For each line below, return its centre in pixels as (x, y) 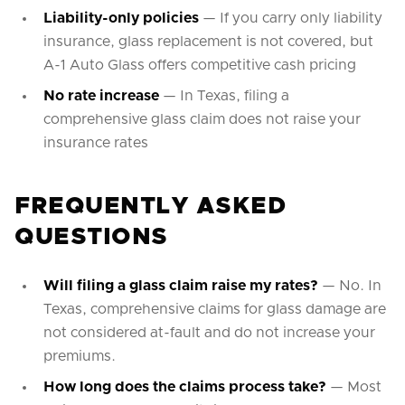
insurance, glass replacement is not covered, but (208, 42)
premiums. (80, 356)
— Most (354, 387)
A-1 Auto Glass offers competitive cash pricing (200, 65)
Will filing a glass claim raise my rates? (181, 286)
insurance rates (96, 143)
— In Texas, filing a (224, 96)
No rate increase (101, 96)
